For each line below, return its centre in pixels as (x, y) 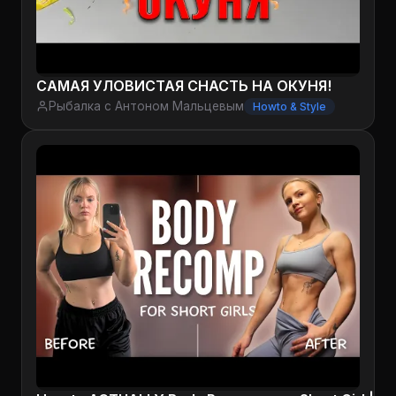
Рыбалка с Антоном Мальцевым (146, 107)
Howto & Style (289, 106)
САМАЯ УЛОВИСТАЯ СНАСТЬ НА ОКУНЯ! (184, 85)
